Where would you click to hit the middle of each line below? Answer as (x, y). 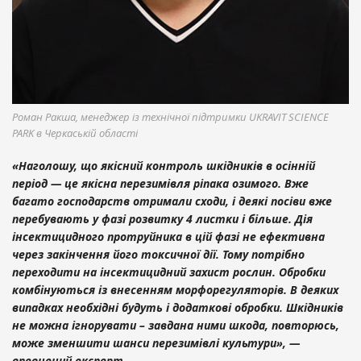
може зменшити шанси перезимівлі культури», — (156, 343)
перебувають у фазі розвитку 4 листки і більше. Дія (162, 219)
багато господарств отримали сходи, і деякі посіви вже (172, 201)
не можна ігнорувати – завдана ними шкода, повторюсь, (176, 326)
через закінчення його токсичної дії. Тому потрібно (158, 255)
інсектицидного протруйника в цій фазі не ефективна (168, 237)
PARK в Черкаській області (75, 133)
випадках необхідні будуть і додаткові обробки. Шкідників (178, 308)
